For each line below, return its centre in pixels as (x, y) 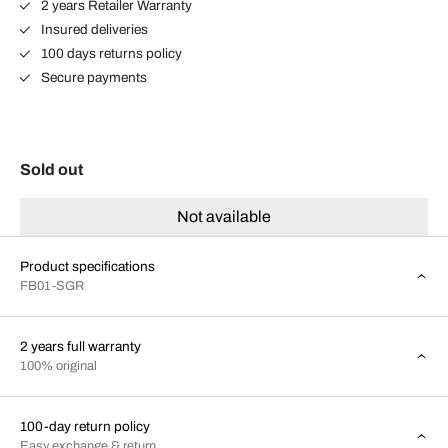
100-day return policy (85, 426)
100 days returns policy (109, 53)
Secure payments (92, 77)
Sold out (51, 169)
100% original (58, 365)
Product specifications (87, 266)
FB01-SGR (52, 285)
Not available (224, 216)
